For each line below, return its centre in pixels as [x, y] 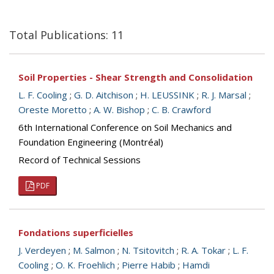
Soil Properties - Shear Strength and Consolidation [135, 77]
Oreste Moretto [53, 109]
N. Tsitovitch [148, 250]
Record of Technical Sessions [80, 160]
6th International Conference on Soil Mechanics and [125, 127]
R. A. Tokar [203, 250]
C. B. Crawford [181, 109]
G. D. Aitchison [104, 95]
